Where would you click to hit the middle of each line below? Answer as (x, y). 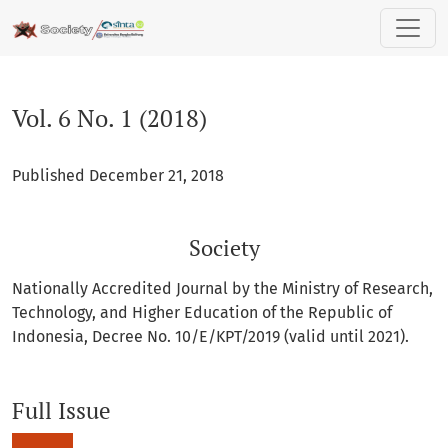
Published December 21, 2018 (118, 175)
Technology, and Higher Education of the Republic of (202, 312)
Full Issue (61, 410)
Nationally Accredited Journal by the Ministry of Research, (222, 288)
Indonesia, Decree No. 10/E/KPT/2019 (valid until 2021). (210, 336)
